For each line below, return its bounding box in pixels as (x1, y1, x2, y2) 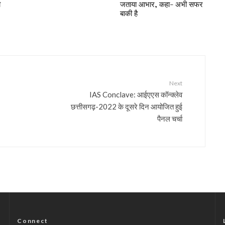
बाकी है (120, 8, 138, 18)
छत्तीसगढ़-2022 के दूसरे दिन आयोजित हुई (71, 101, 182, 110)
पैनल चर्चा (157, 114, 182, 123)
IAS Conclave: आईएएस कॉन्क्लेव (89, 89, 182, 98)
